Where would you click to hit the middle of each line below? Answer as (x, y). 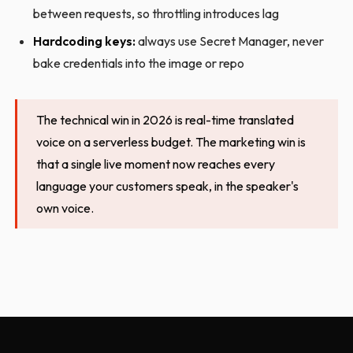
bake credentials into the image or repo (138, 63)
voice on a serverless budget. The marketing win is (171, 141)
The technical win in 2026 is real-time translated (165, 119)
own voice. (65, 208)
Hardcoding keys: (84, 41)
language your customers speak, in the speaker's (168, 186)
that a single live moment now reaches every (156, 163)
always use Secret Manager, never (229, 41)
